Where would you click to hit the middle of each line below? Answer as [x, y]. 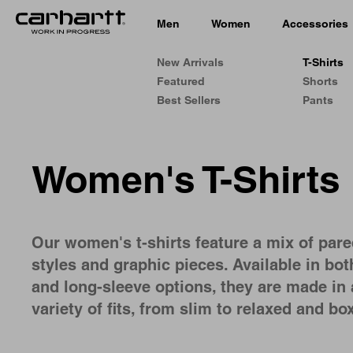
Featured [181, 81]
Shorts [320, 81]
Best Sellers [189, 100]
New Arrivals [190, 62]
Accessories [315, 23]
